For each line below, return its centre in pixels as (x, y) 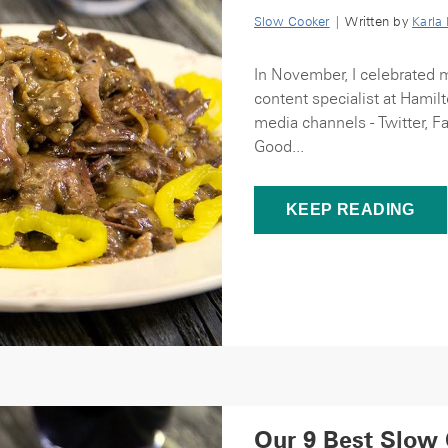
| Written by (371, 21)
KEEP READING (350, 209)
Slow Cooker (292, 21)
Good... (279, 146)
